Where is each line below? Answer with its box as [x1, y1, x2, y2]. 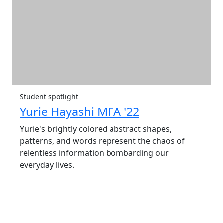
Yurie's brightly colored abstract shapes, [20, 123, 172, 135]
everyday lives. [20, 159, 74, 171]
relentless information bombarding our [20, 147, 169, 159]
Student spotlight [20, 92, 78, 102]
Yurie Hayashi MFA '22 [20, 104, 139, 120]
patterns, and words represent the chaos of [20, 135, 185, 147]
